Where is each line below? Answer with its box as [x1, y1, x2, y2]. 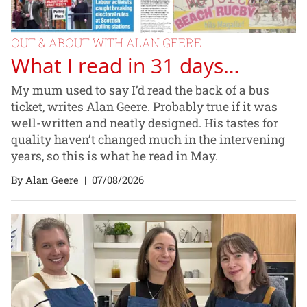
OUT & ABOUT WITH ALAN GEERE [11, 35, 201, 51]
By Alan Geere [11, 173, 79, 186]
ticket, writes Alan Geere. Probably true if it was [11, 98, 278, 114]
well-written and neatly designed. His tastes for [11, 114, 278, 131]
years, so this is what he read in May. [11, 147, 218, 164]
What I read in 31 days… [11, 51, 239, 79]
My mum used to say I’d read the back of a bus [11, 82, 269, 98]
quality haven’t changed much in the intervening [11, 131, 285, 147]
